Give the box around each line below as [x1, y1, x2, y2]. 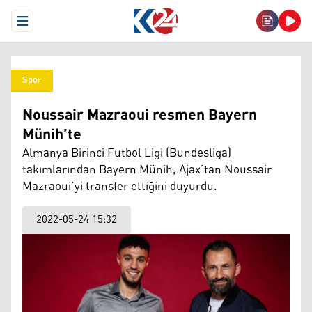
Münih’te [22, 120, 81, 150]
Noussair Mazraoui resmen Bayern [22, 101, 257, 130]
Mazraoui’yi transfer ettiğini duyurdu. [22, 175, 217, 198]
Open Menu [21, 16, 73, 37]
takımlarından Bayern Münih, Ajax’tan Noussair [22, 158, 272, 182]
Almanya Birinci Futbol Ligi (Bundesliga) [22, 141, 231, 165]
